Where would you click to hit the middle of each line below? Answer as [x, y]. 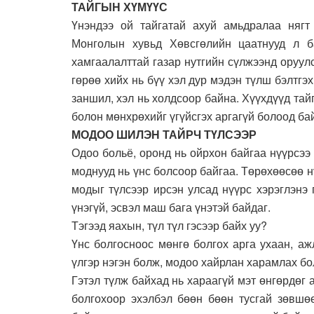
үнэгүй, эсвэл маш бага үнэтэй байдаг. [171, 207]
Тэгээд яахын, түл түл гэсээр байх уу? [169, 226]
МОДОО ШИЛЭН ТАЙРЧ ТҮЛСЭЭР [164, 135]
